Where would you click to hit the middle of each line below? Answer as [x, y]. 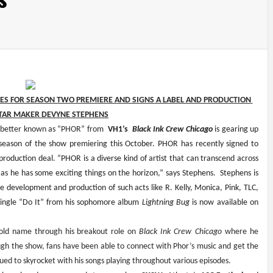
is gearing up [236, 130]
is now [203, 203]
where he [242, 232]
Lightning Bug [167, 203]
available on [238, 203]
